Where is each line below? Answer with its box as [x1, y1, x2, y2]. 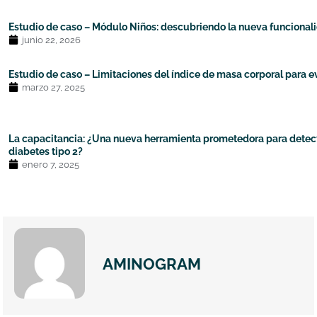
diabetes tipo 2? [8, 144, 83, 157]
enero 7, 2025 [22, 158, 80, 170]
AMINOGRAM [103, 254, 202, 273]
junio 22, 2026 [22, 34, 81, 45]
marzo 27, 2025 [22, 81, 86, 93]
